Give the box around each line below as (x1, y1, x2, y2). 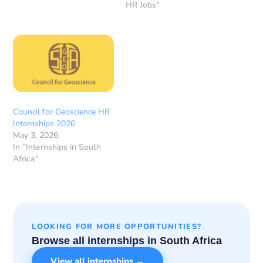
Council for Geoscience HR (13, 106, 110, 118)
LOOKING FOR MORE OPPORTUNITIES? (32, 221, 202, 232)
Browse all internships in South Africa (32, 235, 222, 247)
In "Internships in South (13, 141, 102, 153)
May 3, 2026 (13, 130, 59, 141)
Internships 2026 (13, 118, 76, 130)
